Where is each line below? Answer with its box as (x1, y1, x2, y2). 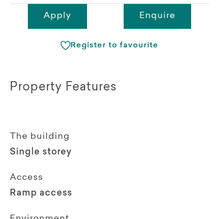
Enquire (139, 11, 175, 21)
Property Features (10, 81, 117, 93)
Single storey (10, 148, 72, 157)
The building (10, 132, 70, 141)
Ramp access (10, 189, 72, 198)
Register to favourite (70, 41, 158, 49)
